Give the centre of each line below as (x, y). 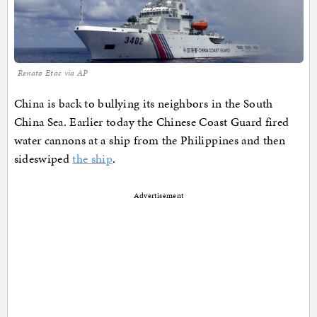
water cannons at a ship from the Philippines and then (150, 140)
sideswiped (43, 159)
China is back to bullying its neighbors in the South (143, 104)
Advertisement (158, 196)
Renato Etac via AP (53, 73)
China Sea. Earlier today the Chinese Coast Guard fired (151, 122)
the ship (93, 159)
